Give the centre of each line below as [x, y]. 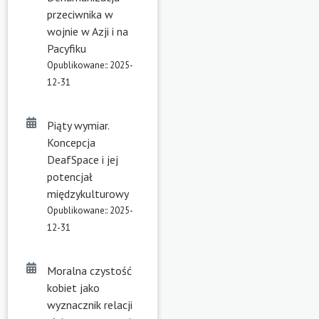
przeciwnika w [80, 14]
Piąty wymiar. [78, 125]
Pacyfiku [67, 48]
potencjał [70, 176]
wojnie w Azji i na [88, 31]
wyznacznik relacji [90, 304]
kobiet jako [73, 287]
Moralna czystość [89, 270]
